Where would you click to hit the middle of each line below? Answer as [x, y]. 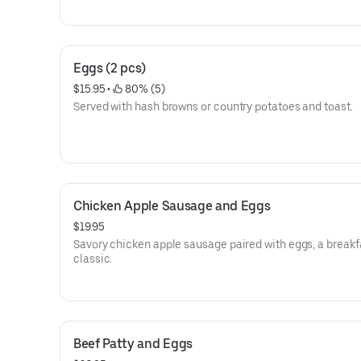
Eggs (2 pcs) [110, 68]
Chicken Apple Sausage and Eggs [172, 206]
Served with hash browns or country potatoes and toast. [213, 106]
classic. [93, 259]
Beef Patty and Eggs [133, 344]
